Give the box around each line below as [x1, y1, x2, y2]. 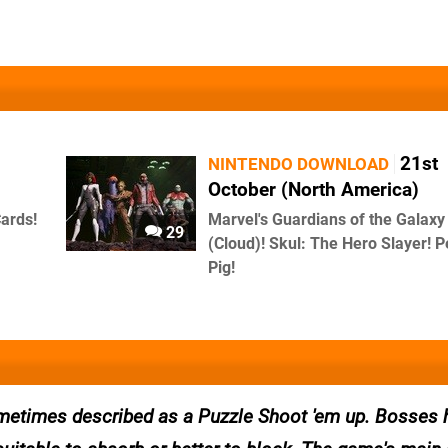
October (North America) [208, 178, 419, 201]
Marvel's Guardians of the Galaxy [208, 210, 445, 229]
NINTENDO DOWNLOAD [208, 154, 389, 174]
